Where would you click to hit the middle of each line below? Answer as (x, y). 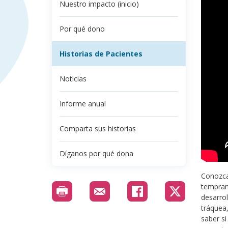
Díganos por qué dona (96, 154)
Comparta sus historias (98, 129)
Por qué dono (82, 29)
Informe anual (83, 104)
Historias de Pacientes (101, 54)
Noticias (73, 79)
